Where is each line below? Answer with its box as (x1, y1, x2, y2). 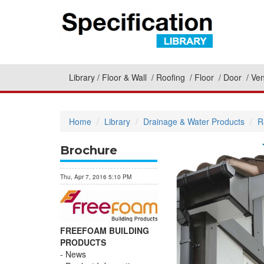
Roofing (156, 71, 187, 84)
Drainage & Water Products (143, 115, 245, 127)
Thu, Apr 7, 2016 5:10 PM (60, 173, 131, 181)
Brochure (60, 143, 117, 157)
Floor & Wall (102, 71, 149, 84)
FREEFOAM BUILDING (60, 224, 149, 236)
